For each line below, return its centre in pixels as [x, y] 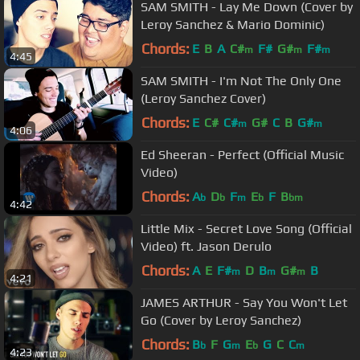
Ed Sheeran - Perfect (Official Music [242, 154]
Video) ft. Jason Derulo [206, 246]
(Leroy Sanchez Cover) [203, 98]
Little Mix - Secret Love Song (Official [246, 228]
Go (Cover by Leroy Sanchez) [221, 320]
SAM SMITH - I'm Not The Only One [241, 80]
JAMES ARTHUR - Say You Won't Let [244, 302]
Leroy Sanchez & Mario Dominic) [233, 24]
